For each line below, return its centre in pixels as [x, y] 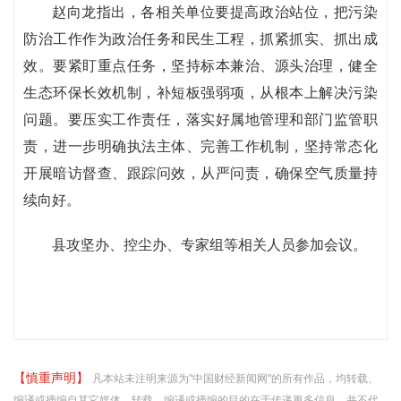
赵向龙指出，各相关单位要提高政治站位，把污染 [215, 12]
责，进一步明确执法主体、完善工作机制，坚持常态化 [200, 146]
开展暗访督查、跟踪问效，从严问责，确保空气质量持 [200, 173]
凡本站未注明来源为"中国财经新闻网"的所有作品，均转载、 [235, 379]
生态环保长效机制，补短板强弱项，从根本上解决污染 [200, 93]
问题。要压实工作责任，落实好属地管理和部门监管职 [200, 119]
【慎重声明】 [53, 378]
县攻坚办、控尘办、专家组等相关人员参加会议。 [209, 245]
